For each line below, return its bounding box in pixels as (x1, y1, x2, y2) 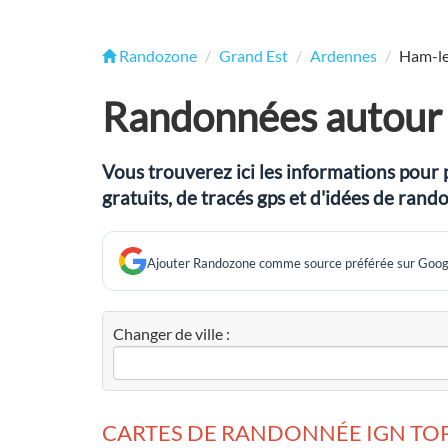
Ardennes (310, 46, 377, 65)
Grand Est (219, 46, 288, 65)
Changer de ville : (113, 324, 230, 343)
